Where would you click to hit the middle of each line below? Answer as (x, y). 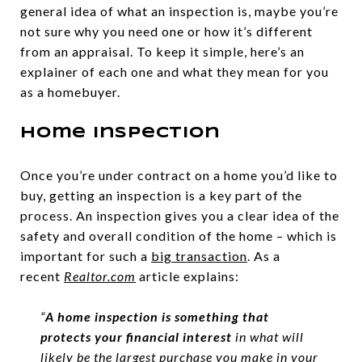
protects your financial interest (136, 337)
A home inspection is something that (157, 317)
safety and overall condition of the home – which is (179, 236)
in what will (267, 337)
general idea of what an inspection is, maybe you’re (179, 11)
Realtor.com (100, 276)
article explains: (187, 276)
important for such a (86, 256)
